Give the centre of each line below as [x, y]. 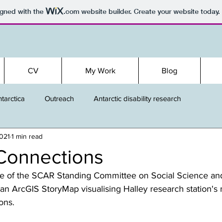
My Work [100, 71]
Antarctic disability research [137, 98]
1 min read [27, 136]
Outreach [59, 98]
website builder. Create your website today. [149, 12]
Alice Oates [111, 43]
